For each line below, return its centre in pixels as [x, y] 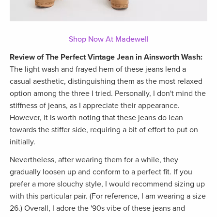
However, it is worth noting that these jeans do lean [96, 118]
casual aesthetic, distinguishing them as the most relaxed [106, 82]
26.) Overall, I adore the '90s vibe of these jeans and [97, 209]
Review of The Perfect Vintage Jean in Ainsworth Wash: [106, 57]
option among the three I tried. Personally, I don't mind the [108, 94]
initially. [23, 142]
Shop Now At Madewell [108, 39]
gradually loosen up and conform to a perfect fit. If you [101, 172]
